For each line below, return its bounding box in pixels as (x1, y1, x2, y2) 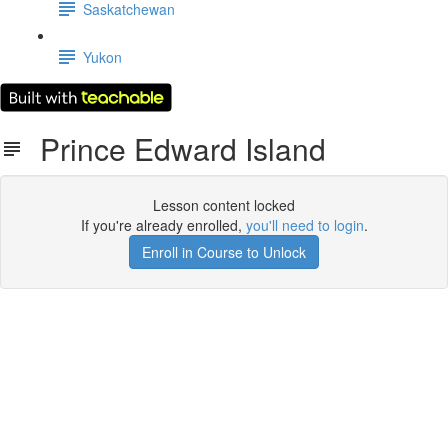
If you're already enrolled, (80, 215, 246, 235)
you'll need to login (245, 215, 364, 235)
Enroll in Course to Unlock (142, 242, 306, 262)
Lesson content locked (153, 195, 295, 215)
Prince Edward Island (24, 127, 326, 170)
